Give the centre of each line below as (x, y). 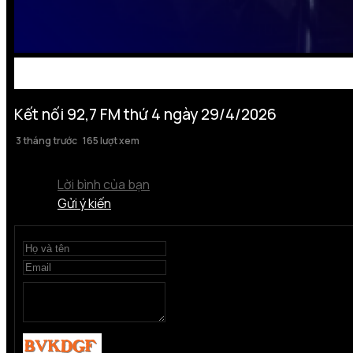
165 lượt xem (111, 140)
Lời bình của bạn (104, 184)
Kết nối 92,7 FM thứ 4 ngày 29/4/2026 (145, 114)
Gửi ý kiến (84, 203)
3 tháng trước (46, 140)
